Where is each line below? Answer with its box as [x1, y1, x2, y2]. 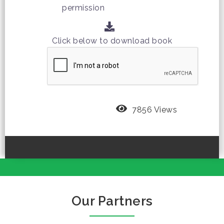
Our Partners [71, 193, 153, 209]
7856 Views [132, 105, 177, 115]
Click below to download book [52, 36, 172, 46]
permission [62, 3, 104, 13]
